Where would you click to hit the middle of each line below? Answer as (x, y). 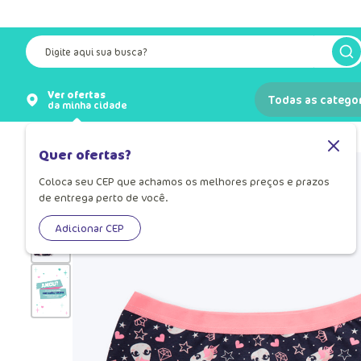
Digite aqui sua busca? (96, 42)
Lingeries (91, 136)
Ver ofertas (77, 94)
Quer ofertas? (85, 154)
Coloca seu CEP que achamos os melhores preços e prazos (184, 182)
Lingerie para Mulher (178, 136)
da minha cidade (87, 105)
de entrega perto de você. (104, 198)
